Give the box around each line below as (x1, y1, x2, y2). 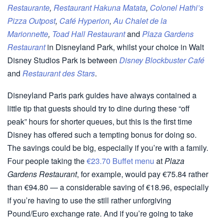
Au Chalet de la (113, 15, 167, 26)
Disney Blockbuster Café (119, 54, 204, 66)
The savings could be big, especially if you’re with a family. (7, 142, 208, 153)
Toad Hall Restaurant (52, 28, 125, 39)
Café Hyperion (59, 15, 109, 26)
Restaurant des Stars (22, 67, 95, 79)
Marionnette (7, 28, 48, 39)
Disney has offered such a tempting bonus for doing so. (7, 128, 197, 140)
